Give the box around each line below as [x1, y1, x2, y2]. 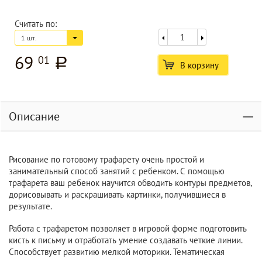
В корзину [180, 60, 219, 71]
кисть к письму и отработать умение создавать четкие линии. [9, 235, 242, 246]
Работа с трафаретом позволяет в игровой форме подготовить [9, 223, 247, 234]
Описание [9, 109, 60, 124]
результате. [9, 201, 52, 212]
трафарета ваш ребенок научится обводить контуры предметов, [9, 177, 251, 188]
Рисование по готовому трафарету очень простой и [9, 154, 204, 165]
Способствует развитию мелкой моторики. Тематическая [9, 246, 225, 257]
